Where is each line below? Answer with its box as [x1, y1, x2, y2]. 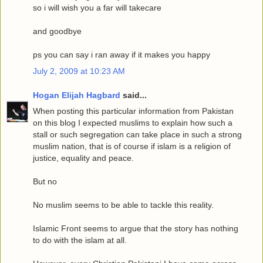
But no [33, 177, 57, 187]
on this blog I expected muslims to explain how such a [33, 118, 232, 128]
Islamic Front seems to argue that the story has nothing [33, 224, 238, 234]
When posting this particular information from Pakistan [33, 106, 234, 116]
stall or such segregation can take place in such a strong [33, 130, 242, 140]
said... [120, 90, 147, 100]
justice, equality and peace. [33, 153, 134, 163]
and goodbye [33, 26, 82, 36]
